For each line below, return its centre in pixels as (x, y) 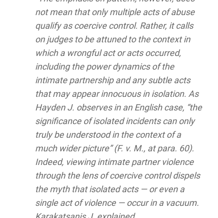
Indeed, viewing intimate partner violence (114, 162)
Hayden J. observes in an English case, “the (118, 108)
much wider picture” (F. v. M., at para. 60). (114, 148)
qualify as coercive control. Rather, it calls (114, 26)
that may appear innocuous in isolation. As (117, 94)
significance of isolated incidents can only (115, 121)
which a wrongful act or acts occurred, (108, 53)
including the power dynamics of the (104, 67)
